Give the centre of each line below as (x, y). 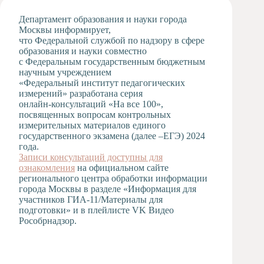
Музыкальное (83, 40)
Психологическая (91, 67)
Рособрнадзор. (48, 221)
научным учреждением (65, 72)
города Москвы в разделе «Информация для (108, 189)
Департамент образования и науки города (103, 19)
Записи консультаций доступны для (91, 157)
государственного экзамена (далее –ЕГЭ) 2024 (112, 136)
